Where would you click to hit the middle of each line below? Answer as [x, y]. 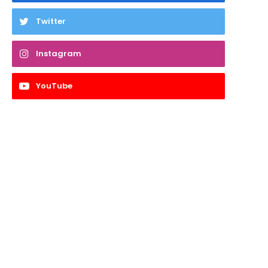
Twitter [51, 21]
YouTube [54, 86]
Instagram [59, 54]
